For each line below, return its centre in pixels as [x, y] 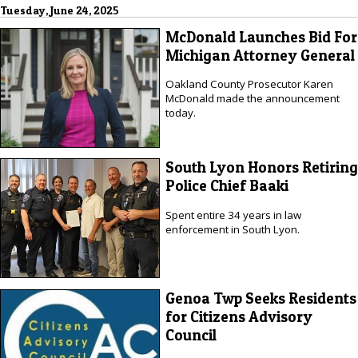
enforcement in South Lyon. [232, 229]
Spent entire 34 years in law [233, 215]
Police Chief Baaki [227, 186]
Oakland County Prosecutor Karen [249, 84]
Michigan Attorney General [260, 55]
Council [191, 335]
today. [180, 113]
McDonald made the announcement [252, 99]
